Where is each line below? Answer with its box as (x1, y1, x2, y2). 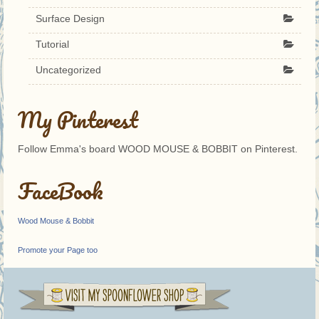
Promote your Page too (18, 245, 98, 254)
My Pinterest (18, 102, 138, 137)
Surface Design (36, 12, 105, 24)
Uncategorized (36, 63, 101, 75)
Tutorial (36, 38, 69, 50)
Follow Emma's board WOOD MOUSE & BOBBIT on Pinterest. (18, 142, 298, 155)
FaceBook (18, 173, 103, 209)
